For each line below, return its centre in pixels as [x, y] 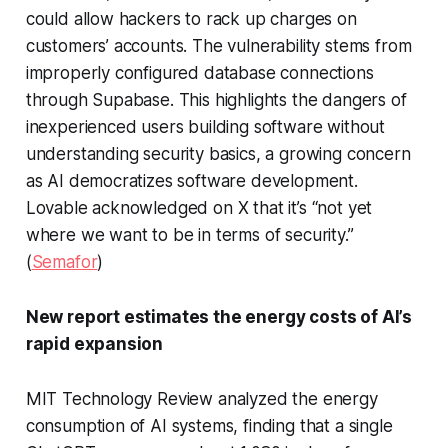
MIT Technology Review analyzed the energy [201, 399]
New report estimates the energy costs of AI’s [219, 317]
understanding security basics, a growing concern [218, 154]
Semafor [64, 262]
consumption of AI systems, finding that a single [209, 426]
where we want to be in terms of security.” [189, 235]
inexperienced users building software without [205, 127]
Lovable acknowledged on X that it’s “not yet [199, 208]
